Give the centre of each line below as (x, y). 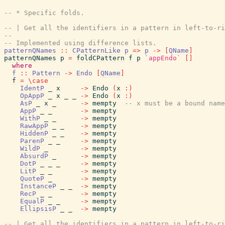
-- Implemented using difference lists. (80, 43)
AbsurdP (34, 156)
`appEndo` (163, 58)
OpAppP (32, 96)
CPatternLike (96, 50)
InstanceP (38, 186)
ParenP (32, 141)
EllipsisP (38, 209)
